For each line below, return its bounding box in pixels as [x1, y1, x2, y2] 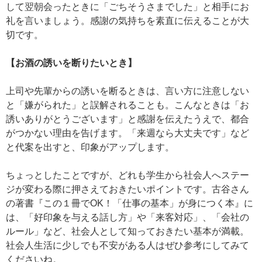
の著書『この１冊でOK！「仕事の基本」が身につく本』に [6, 198, 253, 209]
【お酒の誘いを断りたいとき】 [6, 58, 137, 68]
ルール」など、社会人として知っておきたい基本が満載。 [6, 226, 249, 237]
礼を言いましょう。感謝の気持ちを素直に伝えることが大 [6, 16, 249, 26]
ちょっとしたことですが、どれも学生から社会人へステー [6, 170, 249, 181]
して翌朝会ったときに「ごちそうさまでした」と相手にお [6, 2, 249, 12]
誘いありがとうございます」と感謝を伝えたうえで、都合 [6, 114, 249, 125]
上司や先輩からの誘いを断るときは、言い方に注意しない [6, 86, 249, 96]
